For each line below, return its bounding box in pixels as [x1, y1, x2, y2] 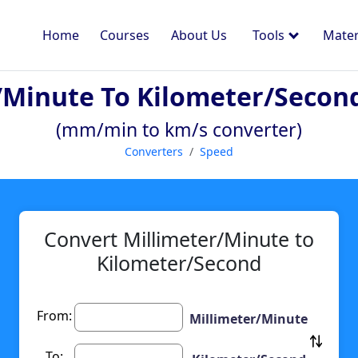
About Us [170, 26, 227, 44]
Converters [125, 144, 183, 159]
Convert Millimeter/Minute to [44, 225, 314, 253]
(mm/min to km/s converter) [56, 117, 302, 142]
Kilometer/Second [97, 249, 261, 277]
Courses [100, 26, 150, 44]
